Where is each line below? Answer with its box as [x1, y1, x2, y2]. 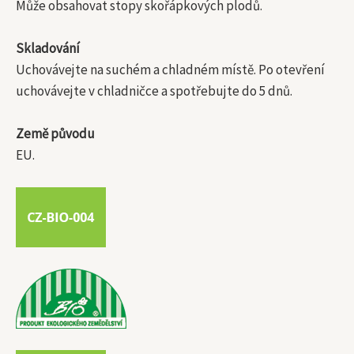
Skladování [16, 40, 80, 58]
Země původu [16, 125, 95, 143]
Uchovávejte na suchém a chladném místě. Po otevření [16, 61, 325, 79]
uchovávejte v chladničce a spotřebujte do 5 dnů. [16, 82, 292, 100]
